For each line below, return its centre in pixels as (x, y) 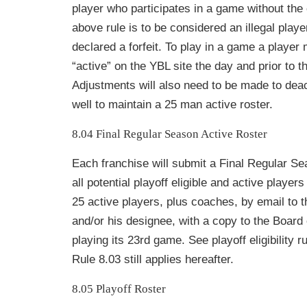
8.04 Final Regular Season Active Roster (170, 134)
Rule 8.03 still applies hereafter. (153, 260)
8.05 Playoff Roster (119, 289)
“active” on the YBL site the (143, 66)
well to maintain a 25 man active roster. (172, 105)
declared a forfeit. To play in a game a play (181, 47)
